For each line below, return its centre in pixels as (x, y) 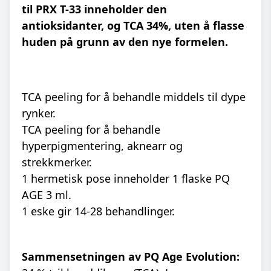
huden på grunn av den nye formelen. (125, 42)
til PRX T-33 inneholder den (94, 9)
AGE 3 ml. (47, 195)
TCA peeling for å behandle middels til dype (134, 97)
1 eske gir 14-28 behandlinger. (98, 211)
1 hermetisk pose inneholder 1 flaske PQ (126, 178)
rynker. (39, 113)
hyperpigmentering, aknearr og (102, 146)
